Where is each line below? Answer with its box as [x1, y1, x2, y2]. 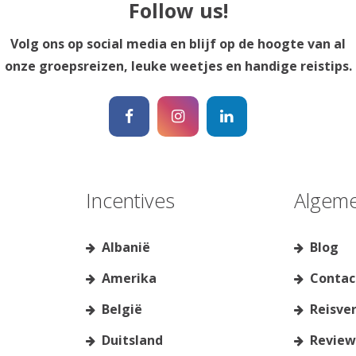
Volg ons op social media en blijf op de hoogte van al [10, 34, 346, 52]
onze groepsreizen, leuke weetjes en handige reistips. [4, 56, 352, 75]
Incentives [85, 187, 175, 215]
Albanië [101, 238, 150, 257]
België [101, 300, 142, 319]
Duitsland [101, 331, 163, 350]
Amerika [101, 269, 157, 288]
